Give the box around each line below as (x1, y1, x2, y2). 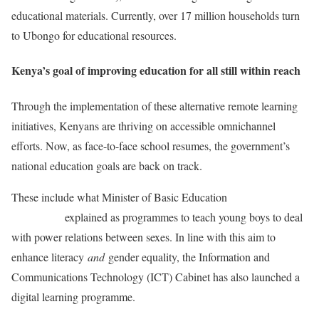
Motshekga (11, 209, 61, 224)
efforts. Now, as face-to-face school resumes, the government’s (11, 137, 290, 153)
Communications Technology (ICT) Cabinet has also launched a (11, 268, 300, 284)
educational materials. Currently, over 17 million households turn (11, 8, 300, 23)
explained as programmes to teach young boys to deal (61, 209, 303, 224)
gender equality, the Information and (105, 249, 270, 264)
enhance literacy (11, 249, 88, 264)
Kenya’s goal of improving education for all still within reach (11, 62, 300, 79)
